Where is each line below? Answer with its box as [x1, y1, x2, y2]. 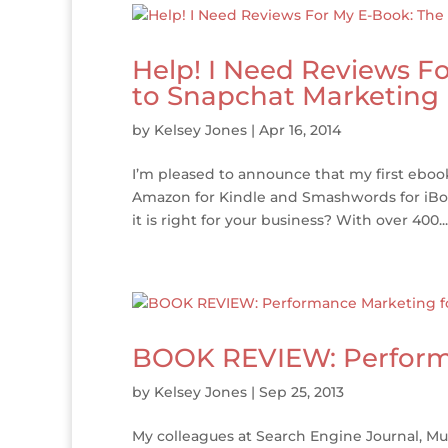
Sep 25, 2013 [259, 382, 344, 401]
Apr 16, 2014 [259, 120, 341, 139]
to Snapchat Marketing [132, 79, 439, 112]
